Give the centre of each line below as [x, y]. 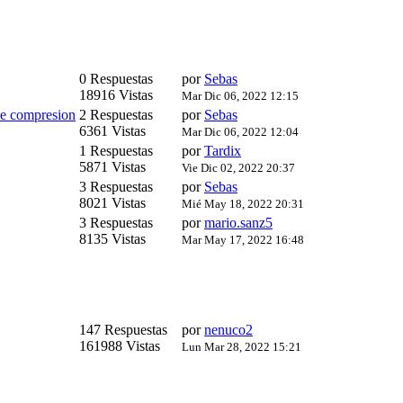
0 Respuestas [118, 79]
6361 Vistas [112, 131]
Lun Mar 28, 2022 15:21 [242, 347]
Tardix [223, 151]
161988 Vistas [120, 346]
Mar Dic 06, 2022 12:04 [240, 132]
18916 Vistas [116, 95]
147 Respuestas [125, 330]
